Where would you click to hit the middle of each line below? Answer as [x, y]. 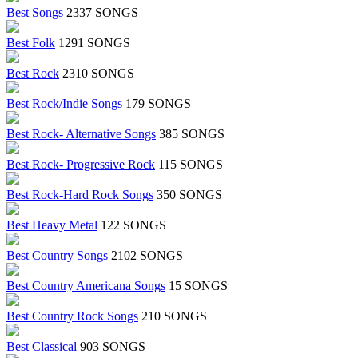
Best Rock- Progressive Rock [81, 165]
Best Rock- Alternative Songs [81, 134]
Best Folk [31, 43]
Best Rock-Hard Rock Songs [80, 195]
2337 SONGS [102, 13]
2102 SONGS [147, 256]
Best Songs [35, 13]
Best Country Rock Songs [72, 316]
